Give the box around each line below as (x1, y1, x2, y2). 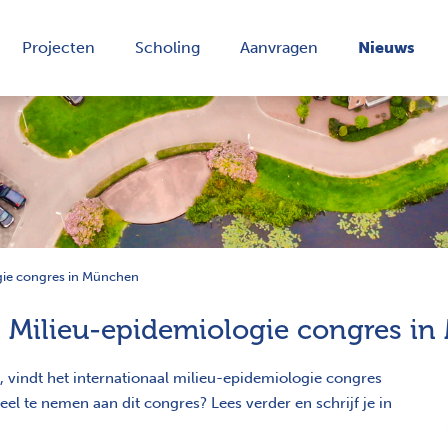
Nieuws (358, 37, 415, 57)
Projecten (22, 37, 95, 57)
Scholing (135, 37, 200, 57)
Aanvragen (240, 37, 318, 57)
